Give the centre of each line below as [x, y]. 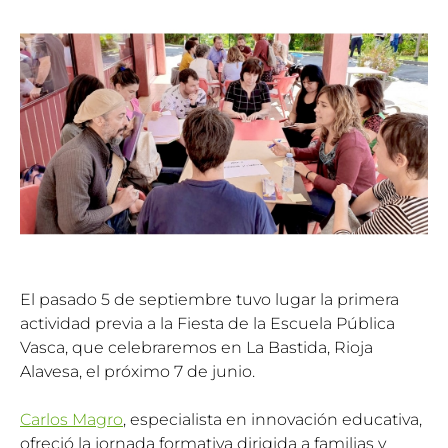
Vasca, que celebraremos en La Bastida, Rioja [196, 347]
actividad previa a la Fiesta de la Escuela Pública [207, 323]
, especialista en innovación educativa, [272, 419]
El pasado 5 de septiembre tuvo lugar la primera [209, 299]
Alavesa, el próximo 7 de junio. [137, 371]
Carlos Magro [71, 419]
